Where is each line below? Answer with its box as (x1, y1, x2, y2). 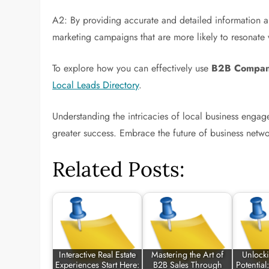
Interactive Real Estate (59, 249, 136, 261)
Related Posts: (52, 156, 186, 182)
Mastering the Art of (151, 249, 224, 261)
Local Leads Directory (52, 78, 139, 92)
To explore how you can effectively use (52, 61, 212, 75)
